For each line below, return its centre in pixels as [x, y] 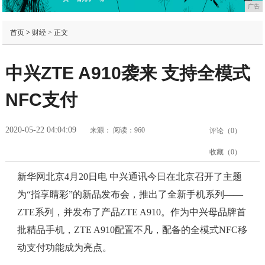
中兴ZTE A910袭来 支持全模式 [127, 73]
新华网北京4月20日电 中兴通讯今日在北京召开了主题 [129, 177]
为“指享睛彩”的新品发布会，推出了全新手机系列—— [130, 195]
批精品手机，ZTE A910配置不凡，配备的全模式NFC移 [132, 230]
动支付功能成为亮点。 [64, 248]
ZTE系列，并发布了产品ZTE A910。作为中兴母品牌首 [131, 212]
